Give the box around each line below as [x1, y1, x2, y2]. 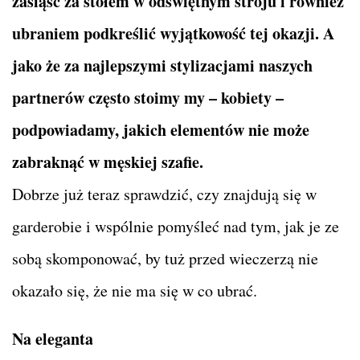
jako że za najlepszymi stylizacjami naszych [12, 54, 313, 78]
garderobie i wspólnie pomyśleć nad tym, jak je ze [12, 215, 339, 238]
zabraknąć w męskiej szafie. [12, 150, 203, 174]
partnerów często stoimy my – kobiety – [12, 86, 284, 110]
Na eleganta [12, 327, 93, 351]
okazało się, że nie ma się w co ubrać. [12, 280, 257, 302]
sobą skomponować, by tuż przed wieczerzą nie [12, 247, 318, 270]
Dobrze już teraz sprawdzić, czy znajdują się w [12, 183, 317, 206]
